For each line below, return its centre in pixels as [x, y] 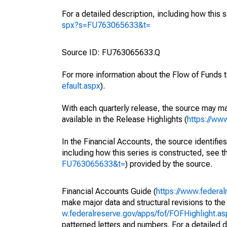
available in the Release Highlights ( [124, 119]
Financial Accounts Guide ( [109, 191]
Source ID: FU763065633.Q [111, 52]
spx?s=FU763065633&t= [106, 25]
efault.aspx [81, 86]
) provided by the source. [169, 164]
